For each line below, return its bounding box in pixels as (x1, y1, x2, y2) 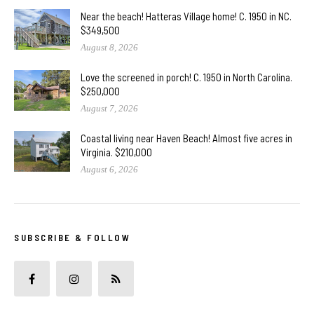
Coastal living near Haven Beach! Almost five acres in (81, 131, 292, 144)
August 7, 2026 (81, 102, 138, 114)
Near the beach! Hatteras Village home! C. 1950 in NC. (81, 9, 292, 22)
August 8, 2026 (81, 41, 138, 53)
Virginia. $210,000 (81, 145, 152, 158)
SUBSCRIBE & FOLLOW (14, 231, 130, 243)
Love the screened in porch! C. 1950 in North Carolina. (81, 70, 292, 83)
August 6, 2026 (81, 163, 138, 175)
